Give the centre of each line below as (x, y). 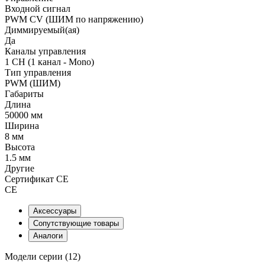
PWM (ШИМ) (33, 83)
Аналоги (48, 235)
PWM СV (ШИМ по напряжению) (74, 19)
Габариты (24, 93)
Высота (20, 147)
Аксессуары (55, 211)
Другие (20, 168)
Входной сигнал (38, 8)
